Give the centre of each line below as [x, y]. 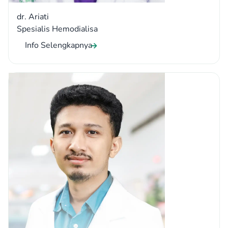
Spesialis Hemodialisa [57, 29]
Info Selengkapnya [59, 46]
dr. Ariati [33, 17]
